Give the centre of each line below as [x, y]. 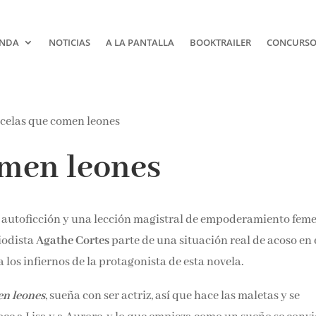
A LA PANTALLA [140, 42]
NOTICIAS [69, 42]
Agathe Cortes [74, 241]
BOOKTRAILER [220, 42]
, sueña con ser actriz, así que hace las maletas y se [173, 296]
